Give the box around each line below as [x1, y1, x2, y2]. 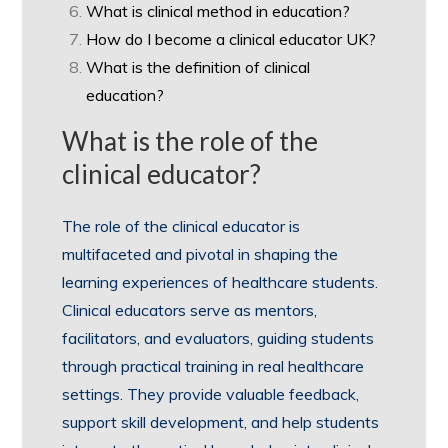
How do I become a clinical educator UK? [86, 28, 377, 49]
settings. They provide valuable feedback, [62, 383, 360, 404]
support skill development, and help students [62, 411, 380, 432]
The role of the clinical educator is [62, 215, 301, 236]
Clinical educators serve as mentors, [62, 299, 318, 320]
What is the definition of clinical [86, 56, 311, 77]
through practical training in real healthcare [62, 355, 365, 376]
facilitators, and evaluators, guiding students [62, 327, 375, 348]
